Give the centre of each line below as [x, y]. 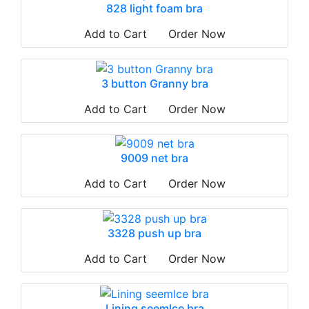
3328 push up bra [154, 233]
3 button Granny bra [154, 83]
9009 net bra [154, 158]
